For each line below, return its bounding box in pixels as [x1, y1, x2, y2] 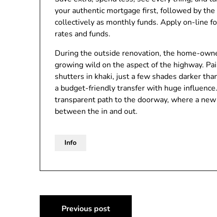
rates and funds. [55, 28, 110, 39]
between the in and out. [55, 106, 138, 117]
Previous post [62, 203, 110, 214]
